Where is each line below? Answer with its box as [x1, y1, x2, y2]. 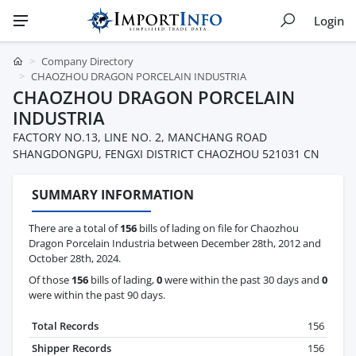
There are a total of [29, 221, 120, 236]
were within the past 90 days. [29, 288, 165, 303]
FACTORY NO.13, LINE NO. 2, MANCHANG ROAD [13, 130, 267, 145]
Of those [29, 273, 72, 288]
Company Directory [41, 54, 133, 68]
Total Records [32, 319, 99, 334]
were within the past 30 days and [162, 273, 322, 288]
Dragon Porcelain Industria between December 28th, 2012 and [29, 236, 321, 251]
